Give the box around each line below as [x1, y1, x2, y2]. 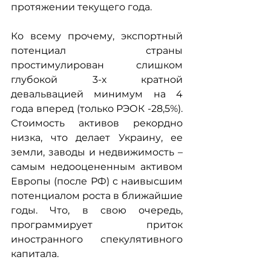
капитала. [11, 247, 59, 260]
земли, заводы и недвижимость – [11, 146, 183, 158]
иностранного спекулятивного [11, 233, 183, 245]
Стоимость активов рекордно [11, 117, 183, 129]
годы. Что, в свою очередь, [11, 204, 183, 216]
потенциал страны [11, 44, 183, 56]
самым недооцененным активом [11, 160, 183, 172]
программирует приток [11, 218, 183, 230]
